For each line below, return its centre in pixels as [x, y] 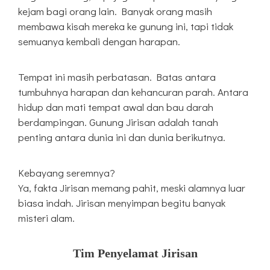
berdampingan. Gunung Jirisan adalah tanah [118, 122]
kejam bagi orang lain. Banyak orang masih [115, 11]
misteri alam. [46, 218]
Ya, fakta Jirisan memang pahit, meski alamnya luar [132, 188]
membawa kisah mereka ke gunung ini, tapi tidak [126, 27]
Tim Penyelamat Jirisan [135, 253]
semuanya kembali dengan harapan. [99, 42]
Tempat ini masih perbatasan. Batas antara [117, 77]
